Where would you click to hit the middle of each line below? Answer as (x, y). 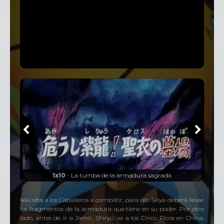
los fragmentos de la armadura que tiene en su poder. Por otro (112, 209)
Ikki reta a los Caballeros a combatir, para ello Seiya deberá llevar (112, 200)
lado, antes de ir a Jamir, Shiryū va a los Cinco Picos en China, (112, 218)
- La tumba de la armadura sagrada (118, 175)
